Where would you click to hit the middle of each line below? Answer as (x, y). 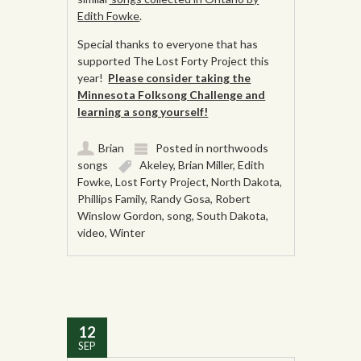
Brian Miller (206, 165)
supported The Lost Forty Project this (174, 61)
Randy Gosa (180, 199)
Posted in (181, 148)
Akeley (157, 165)
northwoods (238, 148)
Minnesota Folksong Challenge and (172, 95)
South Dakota (232, 216)
